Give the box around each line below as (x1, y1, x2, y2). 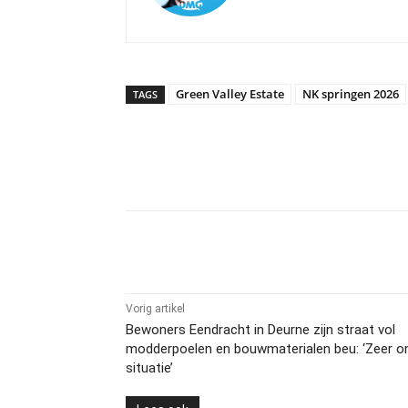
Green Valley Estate (176, 86, 284, 102)
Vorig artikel (126, 302, 185, 315)
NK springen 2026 (302, 86, 399, 102)
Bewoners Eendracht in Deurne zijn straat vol (126, 321, 395, 338)
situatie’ (126, 360, 173, 376)
